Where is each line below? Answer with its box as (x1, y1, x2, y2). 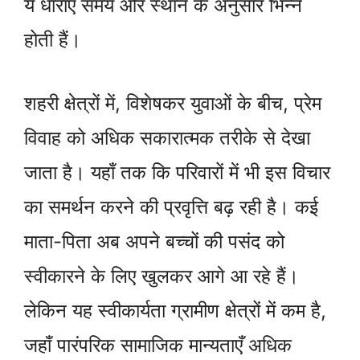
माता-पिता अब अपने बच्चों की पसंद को (24, 230, 284, 254)
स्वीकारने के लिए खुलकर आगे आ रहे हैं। (24, 264, 299, 288)
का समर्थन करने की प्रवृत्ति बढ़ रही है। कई (24, 195, 318, 219)
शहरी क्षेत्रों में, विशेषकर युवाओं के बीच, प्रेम (24, 92, 321, 116)
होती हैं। (24, 28, 81, 52)
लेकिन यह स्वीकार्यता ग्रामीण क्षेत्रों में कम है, (24, 299, 326, 323)
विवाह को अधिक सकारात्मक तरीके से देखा (24, 126, 310, 150)
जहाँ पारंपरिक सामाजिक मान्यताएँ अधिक (24, 333, 292, 358)
